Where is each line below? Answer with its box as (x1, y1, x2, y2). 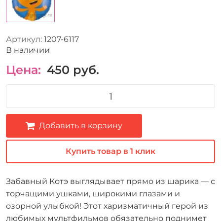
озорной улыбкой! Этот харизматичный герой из (6, 201, 208, 211)
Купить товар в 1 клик (66, 146, 155, 156)
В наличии (6, 45, 50, 55)
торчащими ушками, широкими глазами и (6, 188, 180, 198)
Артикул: (6, 34, 42, 44)
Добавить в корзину (39, 120, 122, 130)
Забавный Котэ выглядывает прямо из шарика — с (6, 176, 215, 186)
